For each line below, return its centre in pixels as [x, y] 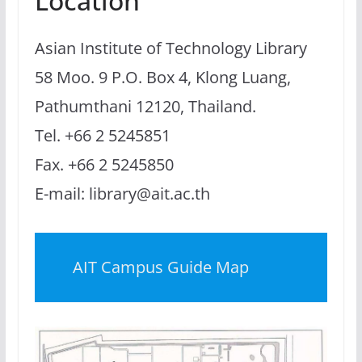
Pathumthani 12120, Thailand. [145, 106]
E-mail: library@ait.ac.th [122, 193]
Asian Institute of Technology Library [170, 48]
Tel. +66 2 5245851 [102, 135]
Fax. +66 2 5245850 [104, 164]
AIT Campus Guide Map [161, 267]
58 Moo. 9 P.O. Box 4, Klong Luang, [162, 77]
